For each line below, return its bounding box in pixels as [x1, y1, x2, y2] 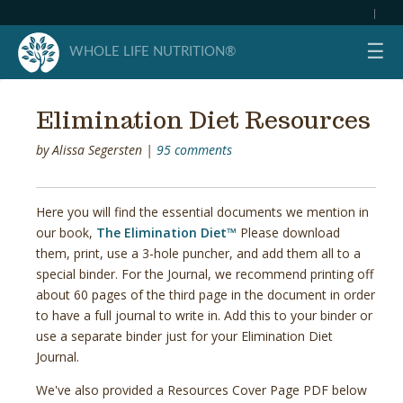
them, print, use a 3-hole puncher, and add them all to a [36, 245, 361, 262]
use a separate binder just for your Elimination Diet [36, 327, 333, 345]
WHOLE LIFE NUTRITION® [69, 45, 236, 58]
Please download [240, 224, 340, 241]
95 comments [157, 141, 232, 158]
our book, [36, 224, 96, 241]
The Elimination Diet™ [96, 224, 237, 241]
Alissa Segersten [52, 141, 142, 158]
